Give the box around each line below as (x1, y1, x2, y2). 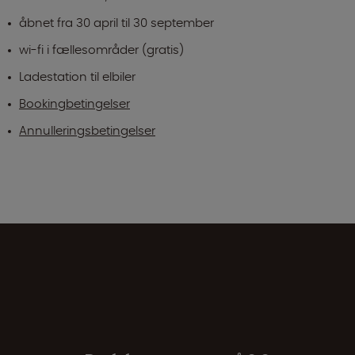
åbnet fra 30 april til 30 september (19, 13, 214, 31)
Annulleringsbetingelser (19, 121, 155, 139)
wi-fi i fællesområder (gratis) (19, 40, 184, 58)
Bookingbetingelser (19, 94, 130, 112)
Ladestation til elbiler (19, 67, 136, 85)
